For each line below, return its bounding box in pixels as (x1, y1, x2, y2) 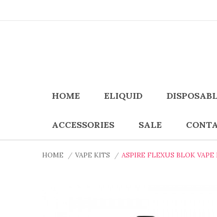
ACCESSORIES (52, 119, 114, 130)
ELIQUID (104, 90, 142, 101)
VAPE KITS (75, 151, 110, 159)
